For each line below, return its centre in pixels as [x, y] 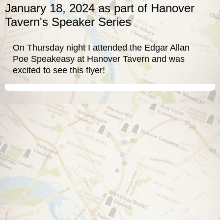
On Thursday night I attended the [79, 48]
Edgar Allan [167, 48]
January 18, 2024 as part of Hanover [100, 8]
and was [167, 59]
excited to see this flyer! [59, 70]
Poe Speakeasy [44, 59]
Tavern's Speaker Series [68, 22]
